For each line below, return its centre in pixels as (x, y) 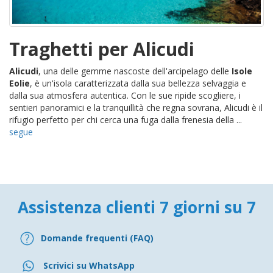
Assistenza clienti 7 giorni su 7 (136, 207)
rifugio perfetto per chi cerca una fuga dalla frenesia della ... (126, 119)
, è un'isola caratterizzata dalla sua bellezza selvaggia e (138, 83)
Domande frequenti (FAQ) (97, 238)
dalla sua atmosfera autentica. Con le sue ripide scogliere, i (125, 95)
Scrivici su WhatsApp (89, 266)
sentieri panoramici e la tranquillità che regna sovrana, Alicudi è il (136, 107)
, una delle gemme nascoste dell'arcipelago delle (135, 71)
